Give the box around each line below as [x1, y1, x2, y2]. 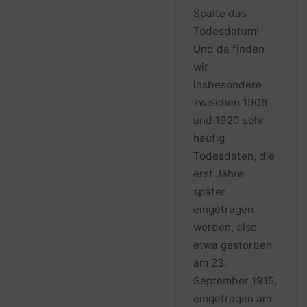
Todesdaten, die [193, 149, 275, 163]
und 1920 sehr [193, 114, 265, 127]
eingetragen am [193, 292, 271, 306]
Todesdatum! [193, 25, 259, 38]
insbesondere [193, 78, 262, 92]
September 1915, [193, 274, 277, 288]
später [193, 185, 225, 199]
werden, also [193, 221, 257, 234]
